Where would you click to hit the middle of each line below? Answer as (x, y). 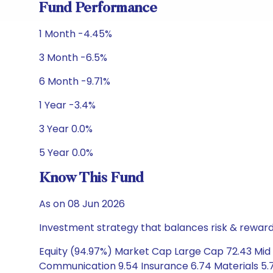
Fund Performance (98, 9)
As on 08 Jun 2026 (82, 204)
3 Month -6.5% (73, 58)
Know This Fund (91, 179)
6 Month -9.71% (75, 81)
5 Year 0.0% (66, 153)
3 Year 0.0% (66, 129)
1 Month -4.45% (76, 34)
